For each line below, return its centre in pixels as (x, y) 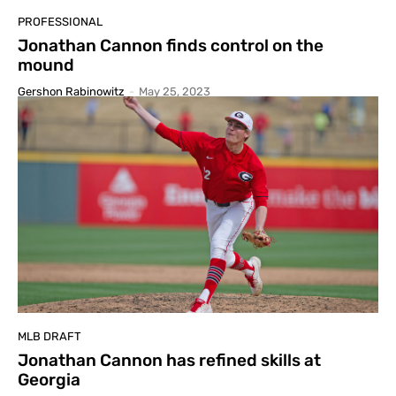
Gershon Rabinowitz (71, 92)
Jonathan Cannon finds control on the (171, 46)
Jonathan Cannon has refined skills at (169, 361)
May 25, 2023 (175, 92)
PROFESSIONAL (60, 22)
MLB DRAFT (49, 337)
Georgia (49, 380)
